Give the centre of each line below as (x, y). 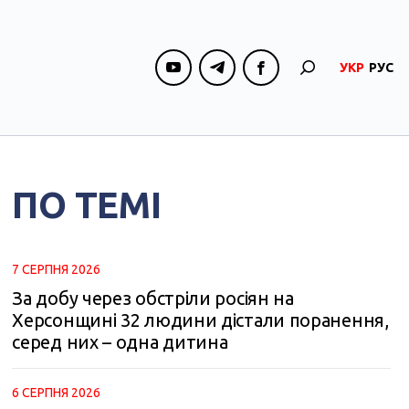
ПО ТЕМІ (87, 205)
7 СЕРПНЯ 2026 (57, 269)
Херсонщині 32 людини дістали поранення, (200, 320)
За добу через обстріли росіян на (153, 298)
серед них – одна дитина (120, 342)
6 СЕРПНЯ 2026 (57, 393)
